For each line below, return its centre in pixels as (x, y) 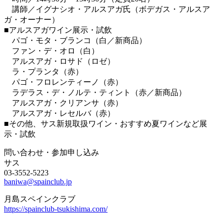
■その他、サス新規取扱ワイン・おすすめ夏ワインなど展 (106, 123)
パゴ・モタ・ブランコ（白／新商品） (75, 40)
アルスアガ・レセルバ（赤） (59, 113)
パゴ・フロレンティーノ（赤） (63, 82)
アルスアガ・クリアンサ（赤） (63, 103)
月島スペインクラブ (40, 199)
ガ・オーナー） (32, 19)
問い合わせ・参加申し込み (52, 152)
